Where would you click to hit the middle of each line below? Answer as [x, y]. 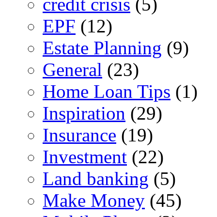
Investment [85, 156]
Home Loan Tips [107, 91]
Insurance [79, 135]
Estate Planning [102, 47]
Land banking [96, 178]
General [72, 69]
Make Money [94, 200]
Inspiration [84, 113]
